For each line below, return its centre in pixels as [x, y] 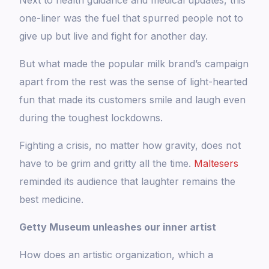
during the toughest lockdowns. [91, 118]
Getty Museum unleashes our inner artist [118, 227]
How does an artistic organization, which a [116, 255]
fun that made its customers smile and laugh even [133, 100]
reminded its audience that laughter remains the [128, 182]
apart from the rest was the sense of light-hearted [134, 82]
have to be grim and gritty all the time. [107, 164]
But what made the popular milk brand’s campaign [134, 64]
